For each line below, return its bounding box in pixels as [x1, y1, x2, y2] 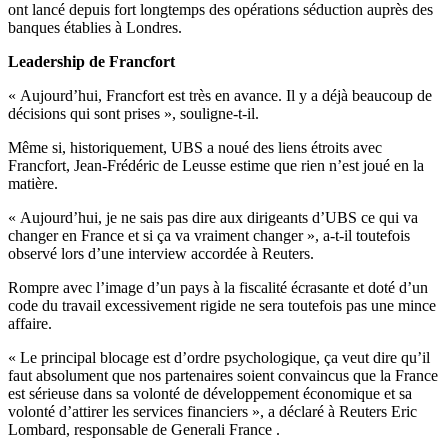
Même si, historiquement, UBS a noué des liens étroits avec [8, 139, 382, 157]
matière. [8, 175, 58, 193]
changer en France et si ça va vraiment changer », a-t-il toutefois [8, 227, 410, 245]
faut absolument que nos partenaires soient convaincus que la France [8, 367, 438, 385]
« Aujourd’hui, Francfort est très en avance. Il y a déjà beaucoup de [8, 87, 432, 105]
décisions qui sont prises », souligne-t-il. [8, 105, 259, 123]
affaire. [8, 315, 52, 333]
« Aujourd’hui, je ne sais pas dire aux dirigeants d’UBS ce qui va [8, 209, 418, 227]
